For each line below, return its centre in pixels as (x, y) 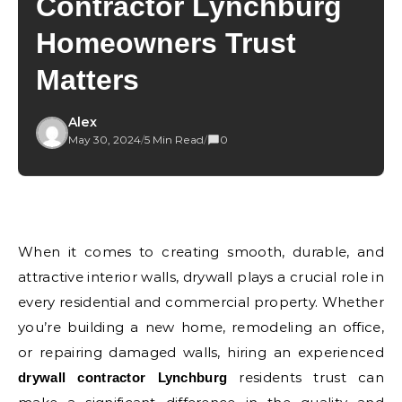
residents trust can (306, 377)
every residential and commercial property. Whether (201, 302)
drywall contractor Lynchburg (123, 377)
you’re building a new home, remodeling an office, (201, 327)
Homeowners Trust (166, 43)
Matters (87, 80)
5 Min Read (174, 140)
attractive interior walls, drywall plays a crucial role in (201, 277)
